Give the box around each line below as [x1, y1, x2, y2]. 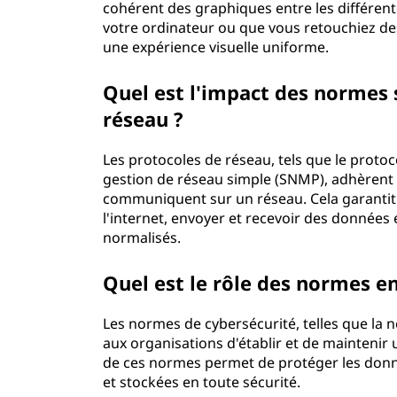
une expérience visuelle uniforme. [103, 37, 330, 57]
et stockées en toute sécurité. [103, 372, 301, 392]
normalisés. [103, 228, 182, 247]
